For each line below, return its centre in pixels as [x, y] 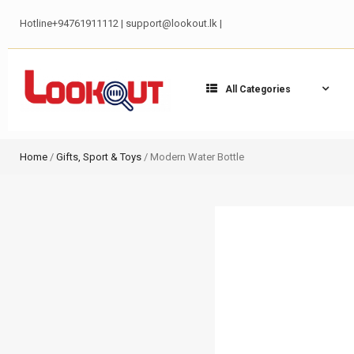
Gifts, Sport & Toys [99, 157]
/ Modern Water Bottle [193, 157]
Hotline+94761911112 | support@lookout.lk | [121, 23]
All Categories [258, 89]
